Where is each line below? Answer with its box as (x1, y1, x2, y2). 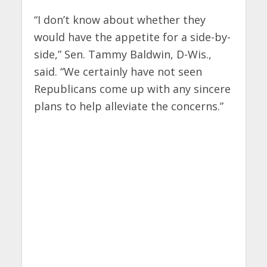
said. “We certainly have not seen (33, 64, 202, 79)
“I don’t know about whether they (33, 12, 206, 27)
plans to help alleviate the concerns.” (33, 98, 223, 113)
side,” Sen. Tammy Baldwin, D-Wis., (33, 46, 212, 61)
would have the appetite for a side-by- (33, 29, 231, 44)
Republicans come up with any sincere (33, 81, 231, 96)
